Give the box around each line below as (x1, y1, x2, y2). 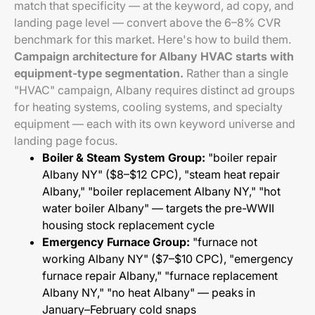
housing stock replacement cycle (42, 218, 214, 232)
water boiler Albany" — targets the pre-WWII (42, 201, 274, 215)
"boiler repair (205, 150, 277, 165)
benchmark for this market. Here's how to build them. (14, 32, 291, 46)
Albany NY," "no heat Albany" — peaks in (42, 285, 255, 300)
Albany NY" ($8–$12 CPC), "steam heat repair (42, 167, 280, 181)
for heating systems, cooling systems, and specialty (14, 100, 283, 114)
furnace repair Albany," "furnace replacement (42, 269, 278, 283)
